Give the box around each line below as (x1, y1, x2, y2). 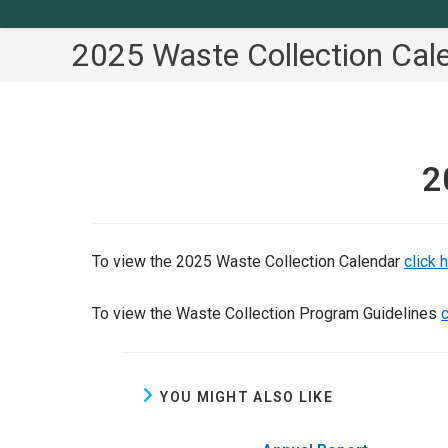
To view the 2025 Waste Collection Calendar (92, 252, 404, 271)
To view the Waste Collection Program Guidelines (92, 304, 441, 323)
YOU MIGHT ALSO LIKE (160, 389, 334, 405)
